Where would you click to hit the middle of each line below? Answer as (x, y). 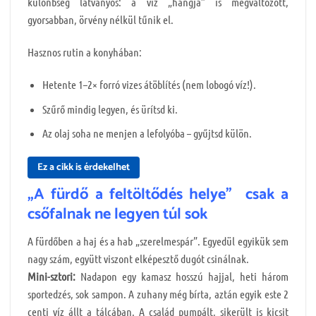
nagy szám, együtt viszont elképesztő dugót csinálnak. (138, 259)
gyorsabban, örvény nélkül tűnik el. (101, 20)
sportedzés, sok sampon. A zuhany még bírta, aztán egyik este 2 (158, 294)
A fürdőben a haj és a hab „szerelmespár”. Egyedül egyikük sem (158, 241)
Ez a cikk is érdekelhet (84, 168)
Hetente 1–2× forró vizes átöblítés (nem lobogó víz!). (149, 85)
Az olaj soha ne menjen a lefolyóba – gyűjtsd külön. (147, 133)
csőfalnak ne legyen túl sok (117, 215)
